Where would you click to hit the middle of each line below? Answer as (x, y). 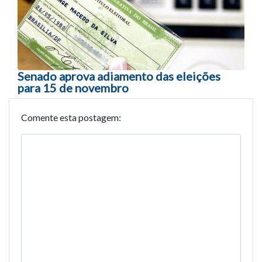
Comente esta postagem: (71, 118)
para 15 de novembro (73, 88)
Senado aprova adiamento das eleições (119, 76)
